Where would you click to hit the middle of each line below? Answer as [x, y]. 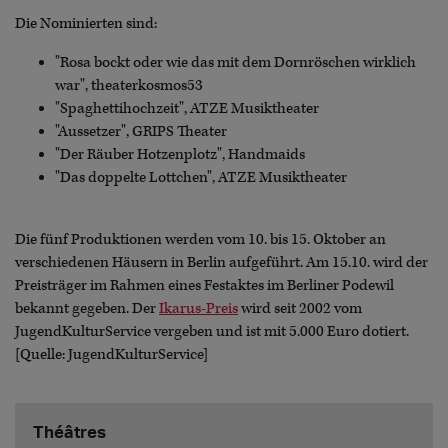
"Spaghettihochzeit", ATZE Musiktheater [187, 109]
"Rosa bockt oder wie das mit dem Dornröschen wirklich [235, 63]
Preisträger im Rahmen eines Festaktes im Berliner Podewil [204, 286]
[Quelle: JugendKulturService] [111, 355]
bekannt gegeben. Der [87, 309]
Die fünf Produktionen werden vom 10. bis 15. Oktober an [200, 240]
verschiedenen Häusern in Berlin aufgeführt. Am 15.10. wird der [221, 263]
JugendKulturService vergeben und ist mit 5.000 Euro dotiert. [212, 332]
